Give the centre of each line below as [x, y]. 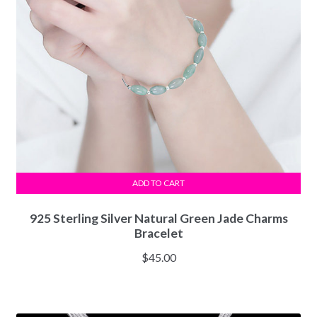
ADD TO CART [158, 183]
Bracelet [158, 233]
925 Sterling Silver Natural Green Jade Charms [158, 218]
